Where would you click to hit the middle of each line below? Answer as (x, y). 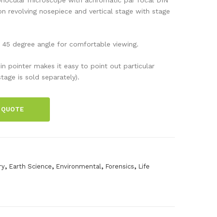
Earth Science (30, 166)
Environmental (78, 166)
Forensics (120, 166)
